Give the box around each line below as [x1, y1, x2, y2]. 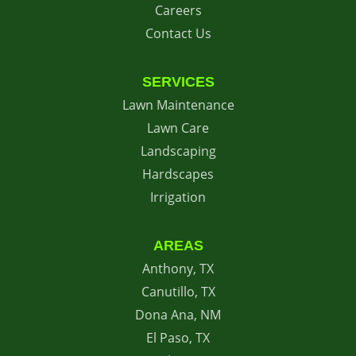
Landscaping [140, 142, 216, 160]
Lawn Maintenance [122, 96, 234, 114]
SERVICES [141, 74, 215, 90]
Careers [154, 2, 202, 19]
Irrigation [150, 188, 206, 206]
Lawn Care [147, 119, 209, 137]
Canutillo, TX [141, 283, 215, 300]
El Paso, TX [146, 329, 210, 346]
